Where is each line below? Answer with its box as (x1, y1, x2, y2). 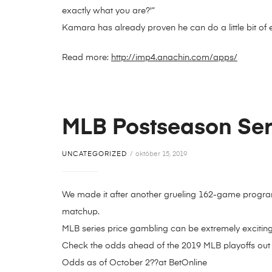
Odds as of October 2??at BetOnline (62, 259, 207, 268)
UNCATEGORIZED (62, 151, 127, 158)
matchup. (62, 208, 100, 217)
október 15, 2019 (135, 151, 187, 158)
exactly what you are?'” (62, 6, 155, 15)
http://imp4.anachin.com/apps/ (111, 53, 237, 62)
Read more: (62, 53, 111, 62)
